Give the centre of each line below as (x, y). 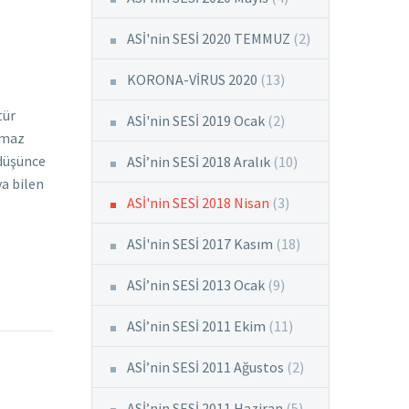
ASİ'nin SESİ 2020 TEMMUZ (209, 38)
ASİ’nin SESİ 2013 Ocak (196, 285)
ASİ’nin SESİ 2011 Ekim (196, 326)
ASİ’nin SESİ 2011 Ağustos (205, 367)
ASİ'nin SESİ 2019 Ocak (196, 121)
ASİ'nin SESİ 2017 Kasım (200, 244)
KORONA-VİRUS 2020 (192, 79)
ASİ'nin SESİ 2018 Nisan (198, 203)
